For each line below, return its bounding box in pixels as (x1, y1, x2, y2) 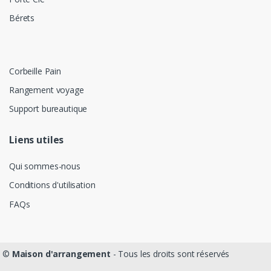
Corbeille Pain (9, 65, 61, 77)
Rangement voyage (9, 83, 84, 96)
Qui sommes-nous (9, 160, 80, 172)
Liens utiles (9, 133, 64, 147)
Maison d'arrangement (11, 247, 111, 260)
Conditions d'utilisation (9, 179, 96, 191)
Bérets (9, 12, 35, 24)
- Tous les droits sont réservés (110, 247, 230, 260)
